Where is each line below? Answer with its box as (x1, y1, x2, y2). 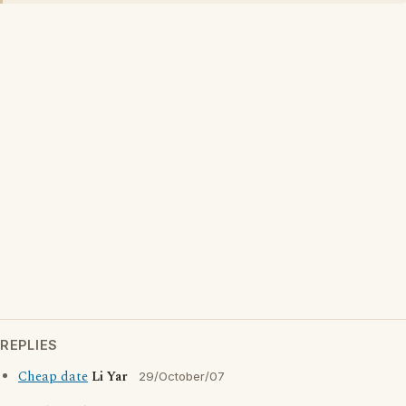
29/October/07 (139, 369, 225, 383)
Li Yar (92, 367, 128, 387)
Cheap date (18, 367, 88, 387)
